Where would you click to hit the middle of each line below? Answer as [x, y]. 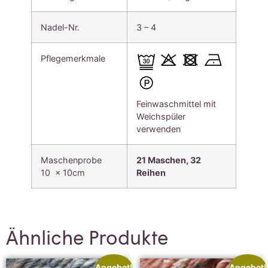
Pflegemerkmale [73, 58]
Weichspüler [161, 116]
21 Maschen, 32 [169, 160]
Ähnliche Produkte [87, 237]
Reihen [151, 172]
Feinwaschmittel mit [176, 103]
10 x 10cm [63, 172]
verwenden [159, 129]
